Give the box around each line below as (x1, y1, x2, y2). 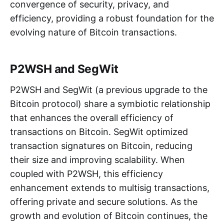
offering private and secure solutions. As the (10, 196, 197, 207)
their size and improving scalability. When (10, 154, 185, 165)
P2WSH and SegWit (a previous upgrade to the (10, 84, 207, 95)
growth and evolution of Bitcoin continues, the (10, 210, 207, 221)
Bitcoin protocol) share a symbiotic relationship (10, 98, 210, 109)
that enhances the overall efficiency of (10, 112, 173, 123)
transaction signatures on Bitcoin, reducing (10, 140, 192, 151)
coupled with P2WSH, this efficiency (10, 168, 163, 179)
